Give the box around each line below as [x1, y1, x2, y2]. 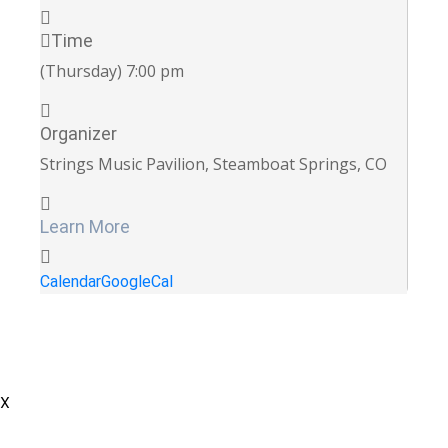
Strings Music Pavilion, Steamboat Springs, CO [40, 152, 387, 175]
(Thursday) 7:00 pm [40, 59, 184, 82]
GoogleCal [101, 271, 173, 291]
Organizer [40, 122, 117, 144]
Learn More [40, 215, 130, 237]
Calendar [40, 271, 101, 291]
